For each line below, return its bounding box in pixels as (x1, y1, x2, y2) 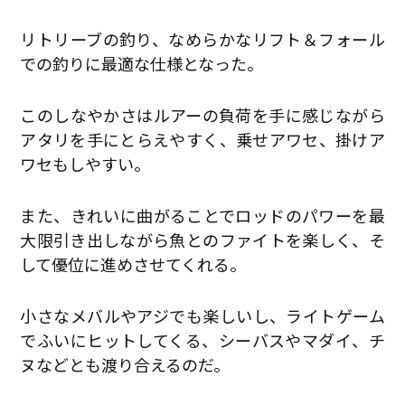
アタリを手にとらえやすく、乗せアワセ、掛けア (20, 127, 385, 151)
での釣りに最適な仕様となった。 (20, 51, 264, 75)
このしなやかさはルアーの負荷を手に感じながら (20, 102, 385, 127)
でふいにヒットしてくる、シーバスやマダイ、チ (20, 327, 385, 352)
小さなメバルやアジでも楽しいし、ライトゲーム (20, 303, 385, 327)
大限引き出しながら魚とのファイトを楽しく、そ (20, 227, 385, 251)
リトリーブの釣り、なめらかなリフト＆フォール (20, 26, 385, 51)
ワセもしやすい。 (20, 151, 151, 175)
